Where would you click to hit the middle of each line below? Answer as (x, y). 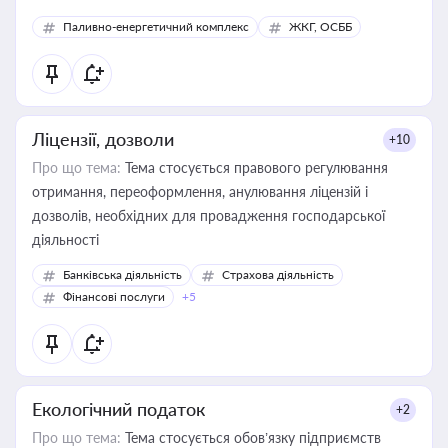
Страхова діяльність (278, 274)
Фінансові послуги (114, 296)
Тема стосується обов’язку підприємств (251, 437)
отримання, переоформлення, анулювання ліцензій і (200, 191)
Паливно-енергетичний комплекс (156, 26)
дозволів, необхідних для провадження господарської (208, 215)
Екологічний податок (118, 409)
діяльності (65, 239)
